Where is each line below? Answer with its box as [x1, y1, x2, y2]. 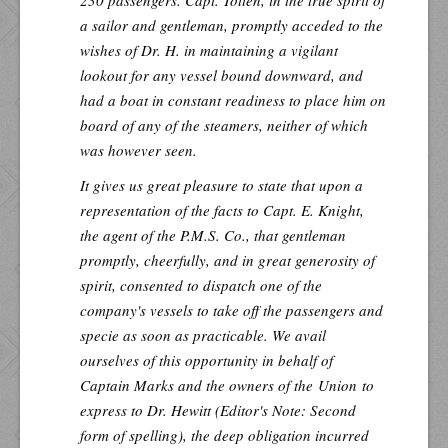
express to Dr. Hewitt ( [80, 399, 220, 420]
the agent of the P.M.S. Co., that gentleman [80, 224, 346, 245]
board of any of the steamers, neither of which [80, 114, 368, 135]
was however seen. [80, 139, 197, 160]
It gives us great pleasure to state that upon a [80, 174, 363, 195]
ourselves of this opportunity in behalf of [80, 349, 333, 370]
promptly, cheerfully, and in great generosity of [80, 249, 375, 270]
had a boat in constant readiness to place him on [80, 89, 386, 110]
